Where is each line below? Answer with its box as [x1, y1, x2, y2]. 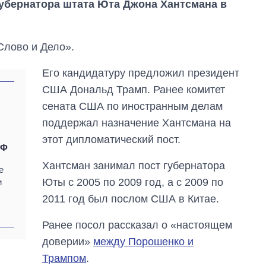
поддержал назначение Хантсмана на [42, 117, 232, 129]
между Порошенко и [93, 236, 194, 248]
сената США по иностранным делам [42, 100, 223, 113]
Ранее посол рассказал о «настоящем [42, 219, 233, 232]
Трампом [42, 252, 87, 265]
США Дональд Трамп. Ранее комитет [42, 84, 226, 96]
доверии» [42, 236, 94, 248]
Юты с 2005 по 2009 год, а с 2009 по [42, 176, 224, 189]
